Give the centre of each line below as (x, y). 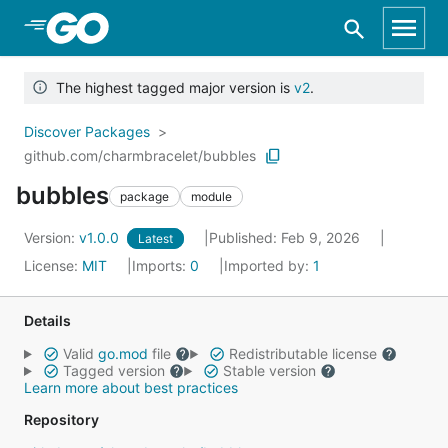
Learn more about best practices (131, 387)
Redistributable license (302, 353)
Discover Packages (87, 131)
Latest (155, 238)
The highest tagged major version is (170, 87)
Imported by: (268, 265)
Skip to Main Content (121, 27)
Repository (61, 419)
